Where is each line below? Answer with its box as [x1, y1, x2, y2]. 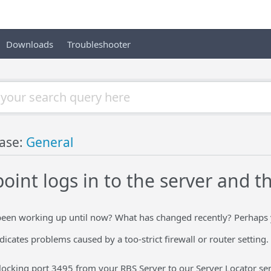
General [26, 134, 73, 151]
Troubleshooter [67, 38, 131, 50]
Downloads [6, 38, 53, 50]
